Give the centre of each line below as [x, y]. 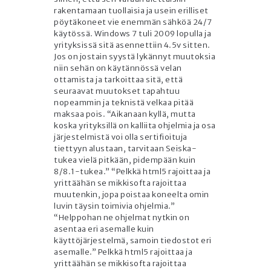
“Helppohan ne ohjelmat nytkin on [122, 218]
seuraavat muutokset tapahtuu [117, 91]
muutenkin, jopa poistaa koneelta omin [132, 195]
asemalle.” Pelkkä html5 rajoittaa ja [123, 252]
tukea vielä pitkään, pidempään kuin [125, 160]
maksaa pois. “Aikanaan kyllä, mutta [125, 114]
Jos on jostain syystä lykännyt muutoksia [135, 57]
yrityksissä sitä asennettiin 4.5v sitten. [132, 45]
